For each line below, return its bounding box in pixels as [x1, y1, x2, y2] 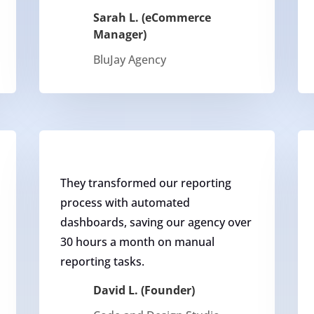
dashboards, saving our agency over [60, 214, 252, 231]
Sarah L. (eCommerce [93, 9, 211, 25]
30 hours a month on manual [60, 234, 214, 250]
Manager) [93, 26, 146, 42]
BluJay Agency [93, 51, 166, 67]
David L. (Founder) [93, 282, 195, 299]
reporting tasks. [60, 254, 144, 270]
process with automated [60, 195, 190, 211]
